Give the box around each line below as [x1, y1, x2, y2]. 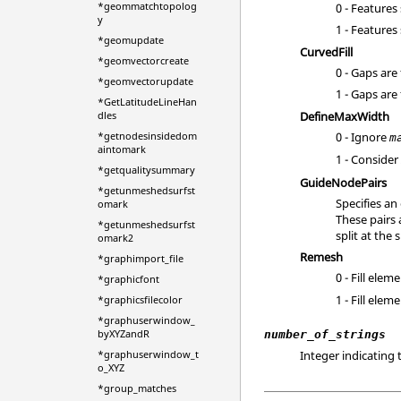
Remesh [300, 249, 344, 265]
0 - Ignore [336, 128, 390, 145]
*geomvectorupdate [97, 74, 193, 88]
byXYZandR [97, 327, 149, 340]
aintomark [97, 142, 146, 156]
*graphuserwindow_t [97, 347, 199, 361]
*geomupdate [97, 33, 164, 47]
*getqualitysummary [97, 163, 195, 176]
